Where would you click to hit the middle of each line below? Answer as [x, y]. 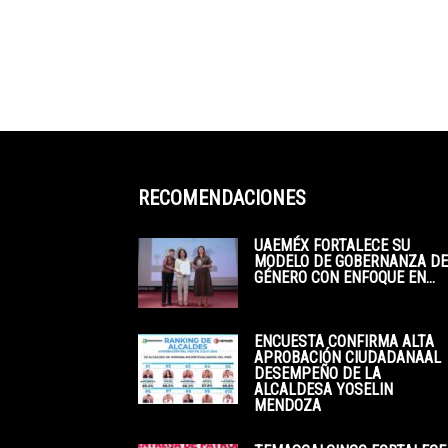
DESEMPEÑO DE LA [317, 373]
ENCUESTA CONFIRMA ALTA [344, 341]
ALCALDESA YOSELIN [323, 389]
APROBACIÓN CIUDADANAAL [347, 357]
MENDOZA [287, 405]
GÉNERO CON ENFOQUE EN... [344, 277]
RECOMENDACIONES [222, 198]
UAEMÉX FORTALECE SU [332, 245]
